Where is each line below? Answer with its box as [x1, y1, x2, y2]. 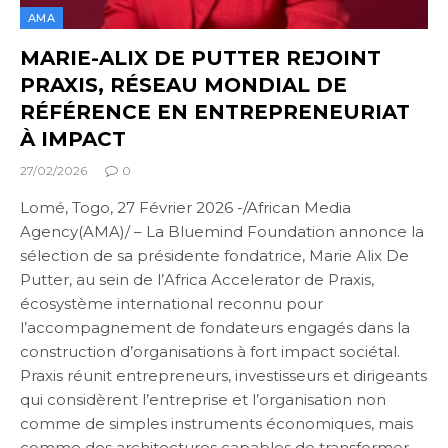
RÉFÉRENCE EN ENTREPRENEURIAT [20, 100, 410, 125]
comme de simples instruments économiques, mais [20, 414, 413, 434]
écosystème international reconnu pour [20, 294, 323, 314]
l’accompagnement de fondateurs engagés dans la [20, 318, 410, 338]
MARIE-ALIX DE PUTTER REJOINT [20, 46, 381, 71]
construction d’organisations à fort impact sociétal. [20, 342, 400, 362]
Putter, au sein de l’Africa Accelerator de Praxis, [20, 270, 374, 290]
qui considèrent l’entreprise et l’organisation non [20, 390, 386, 410]
